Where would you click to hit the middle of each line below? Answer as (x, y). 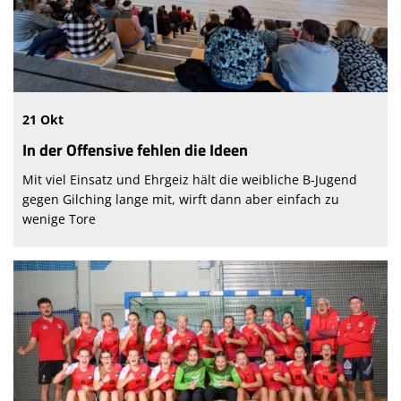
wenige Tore (59, 218)
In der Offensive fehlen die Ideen (135, 149)
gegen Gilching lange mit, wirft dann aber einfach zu (181, 199)
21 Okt (43, 119)
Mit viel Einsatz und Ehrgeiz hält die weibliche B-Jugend (190, 179)
